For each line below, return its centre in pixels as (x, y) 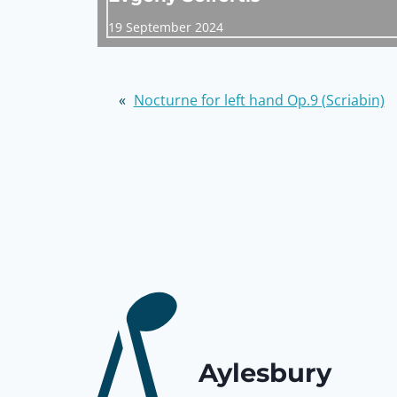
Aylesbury (265, 373)
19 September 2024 (165, 27)
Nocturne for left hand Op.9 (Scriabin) (259, 100)
